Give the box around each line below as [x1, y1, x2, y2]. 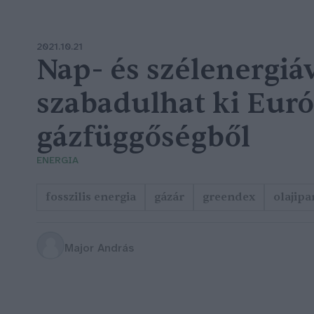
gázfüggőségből [36, 119, 250, 156]
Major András [64, 243, 134, 255]
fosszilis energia [46, 189, 136, 204]
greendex [203, 189, 255, 204]
